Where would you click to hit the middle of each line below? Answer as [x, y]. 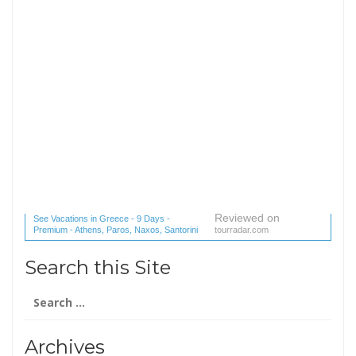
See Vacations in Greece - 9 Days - [102, 218]
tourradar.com [242, 229]
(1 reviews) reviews [72, 240]
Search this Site [98, 267]
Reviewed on [247, 217]
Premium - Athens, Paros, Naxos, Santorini [116, 229]
